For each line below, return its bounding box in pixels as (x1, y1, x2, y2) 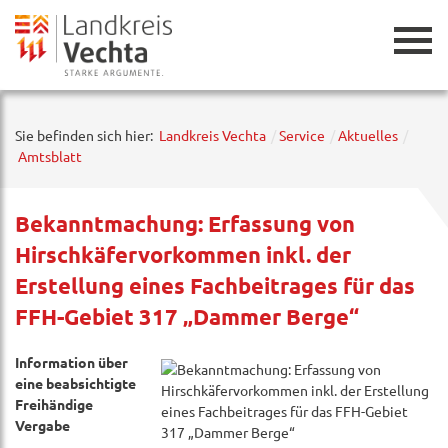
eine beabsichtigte (15, 374, 136, 392)
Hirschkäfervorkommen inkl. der (15, 241, 351, 268)
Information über (15, 353, 128, 371)
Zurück (28, 107, 76, 127)
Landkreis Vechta (159, 126, 266, 144)
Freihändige (15, 395, 93, 413)
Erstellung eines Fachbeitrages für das (15, 272, 415, 299)
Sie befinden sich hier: (15, 126, 156, 144)
